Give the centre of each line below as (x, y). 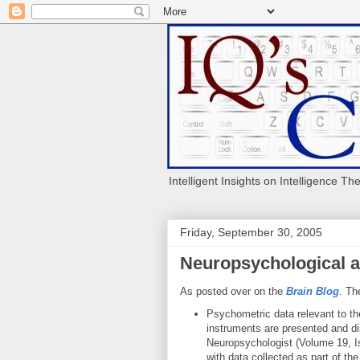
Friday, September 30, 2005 (251, 232)
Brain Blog (313, 291)
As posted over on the (233, 291)
